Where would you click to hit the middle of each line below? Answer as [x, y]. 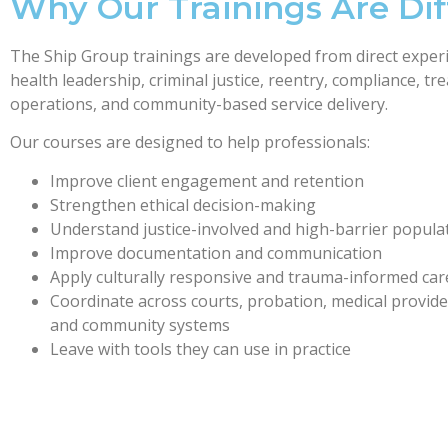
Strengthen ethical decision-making [183, 204]
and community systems [140, 324]
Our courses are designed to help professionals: [190, 142]
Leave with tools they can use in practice [200, 348]
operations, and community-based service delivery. [199, 103]
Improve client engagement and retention [207, 180]
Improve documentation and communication [216, 252]
